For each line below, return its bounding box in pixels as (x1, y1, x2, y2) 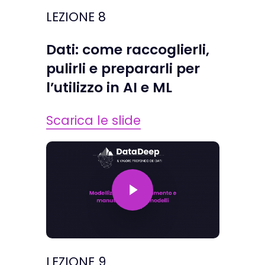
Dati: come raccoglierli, (46, 39, 209, 59)
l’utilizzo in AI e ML (46, 77, 172, 97)
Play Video (111, 161, 137, 176)
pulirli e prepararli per (46, 58, 200, 78)
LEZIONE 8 (46, 8, 106, 25)
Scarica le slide (46, 111, 141, 129)
